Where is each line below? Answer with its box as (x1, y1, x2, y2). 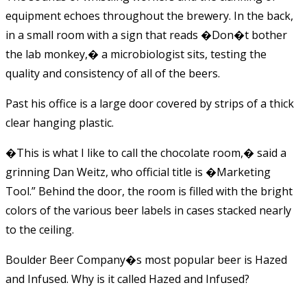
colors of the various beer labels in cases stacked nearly (5, 202, 291, 218)
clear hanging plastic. (5, 114, 114, 130)
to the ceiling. (5, 221, 74, 237)
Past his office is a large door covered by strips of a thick (5, 95, 294, 111)
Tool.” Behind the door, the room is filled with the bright (5, 183, 293, 199)
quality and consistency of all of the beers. (5, 65, 220, 81)
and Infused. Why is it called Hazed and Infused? (5, 271, 249, 286)
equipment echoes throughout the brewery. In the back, (5, 8, 293, 23)
